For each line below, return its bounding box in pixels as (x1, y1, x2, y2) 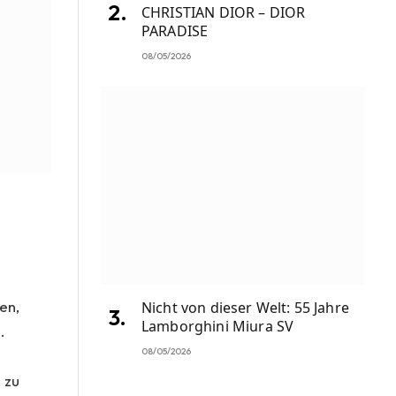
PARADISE (141, 20, 209, 41)
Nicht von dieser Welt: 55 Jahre (141, 297, 349, 317)
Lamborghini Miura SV (141, 316, 294, 336)
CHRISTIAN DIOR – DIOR (141, 2, 306, 22)
